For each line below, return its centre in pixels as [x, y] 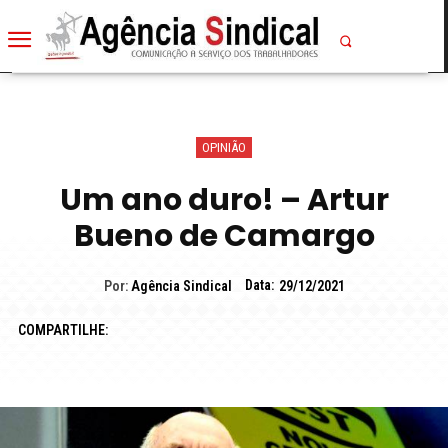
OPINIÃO [224, 147]
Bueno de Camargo [224, 235]
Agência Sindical [181, 286]
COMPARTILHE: [62, 329]
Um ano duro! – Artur [224, 199]
